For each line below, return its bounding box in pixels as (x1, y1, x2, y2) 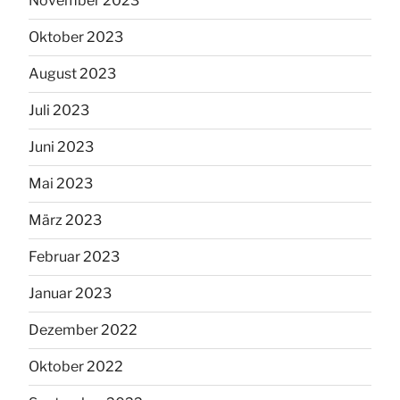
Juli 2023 (29, 102, 89, 120)
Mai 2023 (29, 175, 93, 193)
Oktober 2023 (29, 29, 123, 46)
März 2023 (29, 212, 102, 229)
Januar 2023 (29, 285, 112, 303)
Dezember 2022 (29, 321, 137, 339)
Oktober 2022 (29, 358, 123, 376)
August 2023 (29, 65, 116, 83)
